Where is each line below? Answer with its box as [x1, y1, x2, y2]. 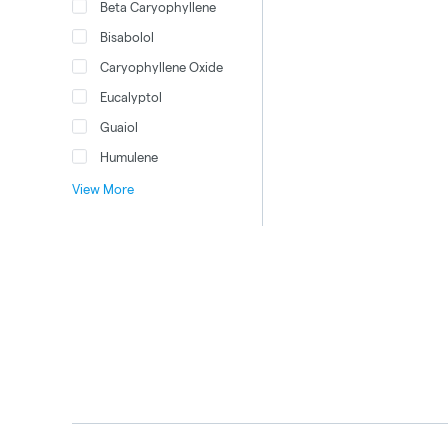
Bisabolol [100, 29, 154, 44]
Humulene [100, 149, 158, 164]
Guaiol [100, 119, 138, 134]
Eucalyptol [100, 89, 162, 104]
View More [72, 182, 134, 196]
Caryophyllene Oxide [100, 59, 223, 74]
